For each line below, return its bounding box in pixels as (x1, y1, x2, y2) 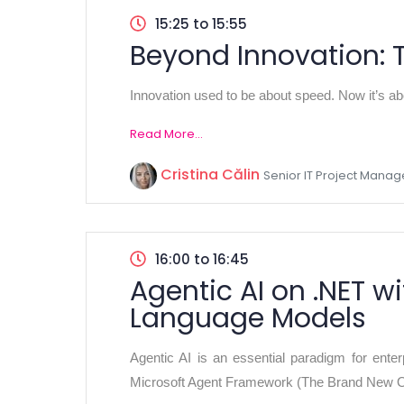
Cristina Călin (161, 164, 260, 185)
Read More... (130, 125, 203, 142)
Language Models (130, 299, 366, 337)
